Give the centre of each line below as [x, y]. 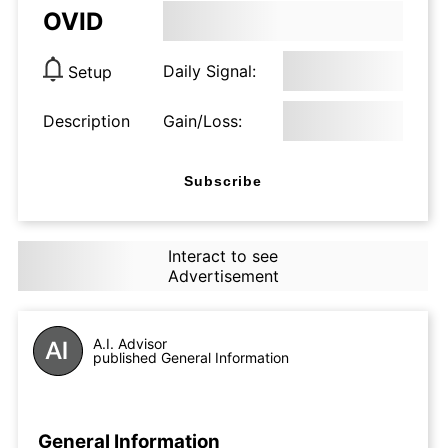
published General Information [191, 357]
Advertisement [223, 276]
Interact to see [222, 256]
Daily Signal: [209, 71]
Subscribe [223, 180]
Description [86, 121]
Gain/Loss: [202, 121]
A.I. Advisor [130, 343]
